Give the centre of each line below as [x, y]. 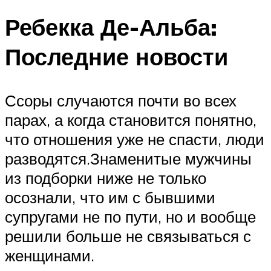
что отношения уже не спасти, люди [135, 139]
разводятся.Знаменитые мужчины [128, 158]
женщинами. [50, 255]
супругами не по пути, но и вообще [130, 216]
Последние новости [116, 57]
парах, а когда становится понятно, [131, 119]
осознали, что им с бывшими [110, 197]
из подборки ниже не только [106, 178]
